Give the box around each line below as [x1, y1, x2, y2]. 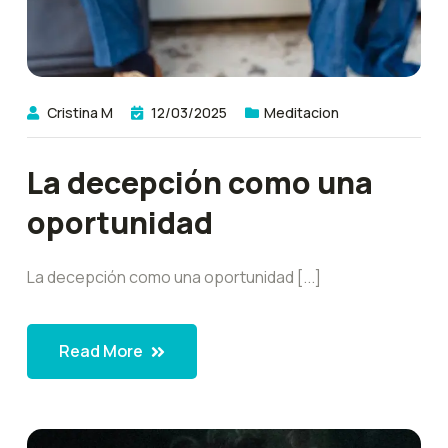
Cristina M [47, 103, 113, 123]
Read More [59, 340, 146, 363]
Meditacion [264, 103, 339, 123]
